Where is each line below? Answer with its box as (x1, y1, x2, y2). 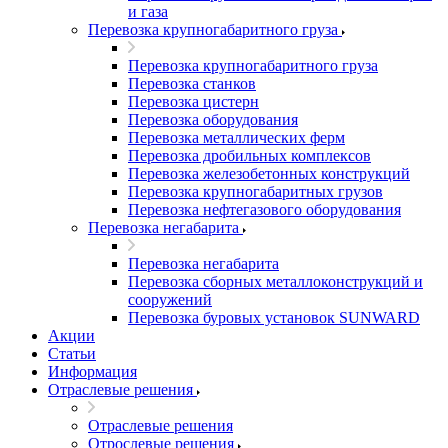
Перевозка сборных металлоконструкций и (128, 273, 423, 290)
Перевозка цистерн (128, 93, 259, 110)
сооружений (128, 291, 212, 308)
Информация (48, 363, 137, 380)
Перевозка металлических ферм (128, 129, 345, 146)
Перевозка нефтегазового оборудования (128, 201, 401, 218)
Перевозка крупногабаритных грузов (128, 183, 383, 200)
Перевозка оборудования (128, 111, 298, 128)
